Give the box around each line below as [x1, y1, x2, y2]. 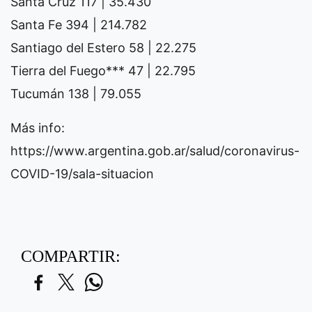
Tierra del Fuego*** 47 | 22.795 [10, 63, 196, 78]
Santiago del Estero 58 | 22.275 [10, 40, 196, 55]
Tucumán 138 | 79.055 [10, 86, 141, 101]
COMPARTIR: [21, 247, 120, 265]
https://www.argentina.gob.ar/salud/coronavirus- [10, 143, 299, 158]
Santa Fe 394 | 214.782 [10, 17, 147, 32]
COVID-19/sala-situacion [10, 166, 154, 181]
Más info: [10, 120, 65, 135]
